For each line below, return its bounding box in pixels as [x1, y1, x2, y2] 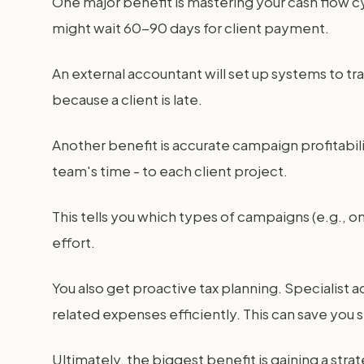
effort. [52, 233, 95, 251]
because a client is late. [52, 90, 202, 108]
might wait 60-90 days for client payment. [52, 19, 329, 37]
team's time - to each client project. [52, 162, 288, 180]
